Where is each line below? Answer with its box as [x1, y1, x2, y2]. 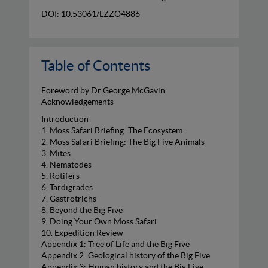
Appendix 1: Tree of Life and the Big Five [41, 239, 190, 249]
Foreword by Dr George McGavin [41, 85, 165, 95]
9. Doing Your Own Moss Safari [41, 216, 157, 226]
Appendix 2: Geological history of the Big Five [41, 250, 210, 260]
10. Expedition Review [41, 227, 123, 237]
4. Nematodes [41, 159, 92, 169]
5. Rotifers [41, 170, 80, 181]
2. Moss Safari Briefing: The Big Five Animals [41, 136, 205, 147]
